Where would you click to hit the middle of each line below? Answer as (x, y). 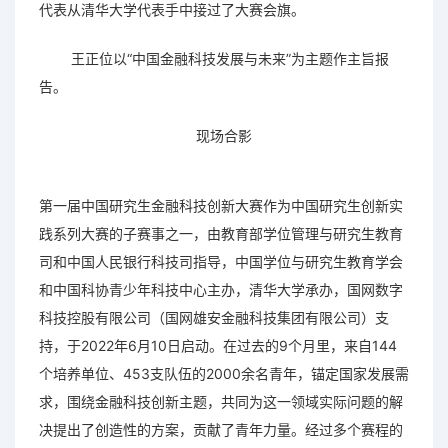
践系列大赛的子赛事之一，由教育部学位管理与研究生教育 (220, 233)
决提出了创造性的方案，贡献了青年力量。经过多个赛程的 (220, 429)
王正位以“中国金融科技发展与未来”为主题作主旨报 (213, 58)
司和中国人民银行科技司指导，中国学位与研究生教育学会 (220, 261)
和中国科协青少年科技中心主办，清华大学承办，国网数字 (220, 289)
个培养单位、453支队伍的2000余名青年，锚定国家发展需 (223, 373)
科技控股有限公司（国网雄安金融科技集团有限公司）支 (213, 317)
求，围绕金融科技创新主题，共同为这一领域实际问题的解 (220, 401)
